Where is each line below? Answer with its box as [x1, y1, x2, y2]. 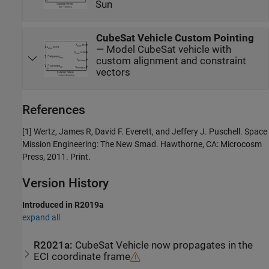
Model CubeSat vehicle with [106, 43, 232, 55]
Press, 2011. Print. [22, 152, 91, 162]
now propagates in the [149, 239, 253, 251]
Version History [22, 176, 109, 191]
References [22, 103, 85, 118]
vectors [96, 66, 131, 78]
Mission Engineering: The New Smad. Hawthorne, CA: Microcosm [22, 139, 262, 150]
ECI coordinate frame [34, 250, 131, 262]
